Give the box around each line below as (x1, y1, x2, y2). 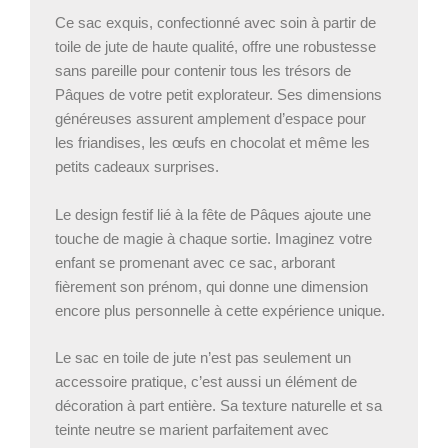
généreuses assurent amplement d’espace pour (55, 111, 366, 128)
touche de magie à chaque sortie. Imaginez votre (55, 230, 372, 247)
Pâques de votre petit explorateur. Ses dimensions (55, 87, 382, 104)
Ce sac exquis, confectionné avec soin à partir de (55, 15, 376, 32)
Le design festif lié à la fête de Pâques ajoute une (55, 206, 371, 223)
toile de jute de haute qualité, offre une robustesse (55, 39, 376, 56)
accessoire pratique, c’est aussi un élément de (55, 373, 357, 390)
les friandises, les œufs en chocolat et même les (55, 135, 370, 152)
